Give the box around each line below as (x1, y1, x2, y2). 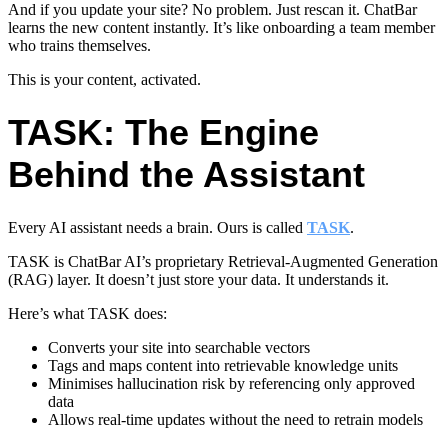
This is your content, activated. (8, 71, 201, 88)
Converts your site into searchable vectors (48, 339, 310, 357)
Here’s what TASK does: (8, 305, 167, 323)
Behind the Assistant (8, 154, 365, 196)
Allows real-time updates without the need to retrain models (48, 411, 423, 429)
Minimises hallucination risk (48, 375, 225, 393)
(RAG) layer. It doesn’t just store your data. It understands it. (8, 271, 389, 289)
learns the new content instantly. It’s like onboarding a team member (8, 19, 435, 36)
